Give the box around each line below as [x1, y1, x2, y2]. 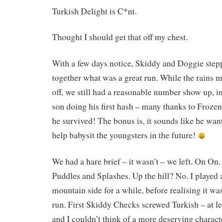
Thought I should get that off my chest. [52, 31, 188, 43]
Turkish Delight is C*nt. [52, 5, 137, 17]
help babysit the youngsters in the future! [52, 129, 198, 141]
